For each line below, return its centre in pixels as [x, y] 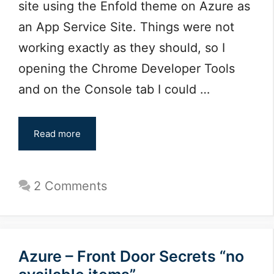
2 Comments [70, 186]
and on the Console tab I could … [114, 89]
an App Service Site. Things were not [126, 27]
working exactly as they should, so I [122, 47]
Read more [57, 133]
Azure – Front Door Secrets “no [131, 256]
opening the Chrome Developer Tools [127, 68]
